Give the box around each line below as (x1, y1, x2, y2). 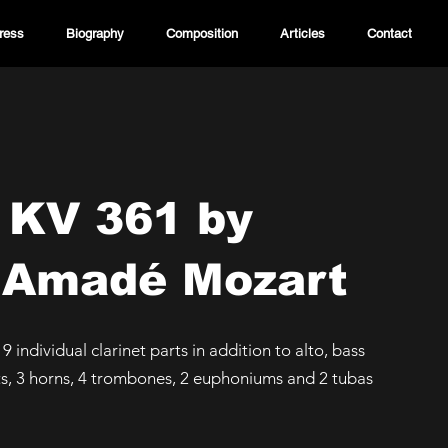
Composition (165, 26, 238, 41)
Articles (279, 26, 325, 41)
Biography (65, 26, 124, 41)
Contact (366, 26, 412, 41)
